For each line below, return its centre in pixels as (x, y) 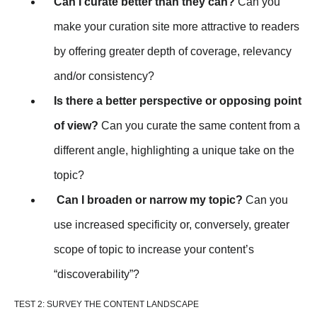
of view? (76, 126)
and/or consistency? (104, 76)
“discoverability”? (97, 275)
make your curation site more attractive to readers (177, 27)
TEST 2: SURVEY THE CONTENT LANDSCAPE (106, 305)
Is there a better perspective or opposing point (178, 101)
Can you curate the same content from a (199, 126)
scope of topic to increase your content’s (154, 250)
